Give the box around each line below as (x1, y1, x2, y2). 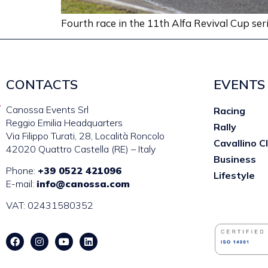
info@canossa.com (36, 177, 130, 190)
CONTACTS (6, 75, 78, 93)
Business (214, 153, 257, 165)
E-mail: (6, 177, 36, 190)
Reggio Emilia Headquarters (6, 116, 123, 129)
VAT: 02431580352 (6, 199, 93, 212)
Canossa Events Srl (6, 103, 89, 115)
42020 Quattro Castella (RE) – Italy (6, 142, 156, 155)
